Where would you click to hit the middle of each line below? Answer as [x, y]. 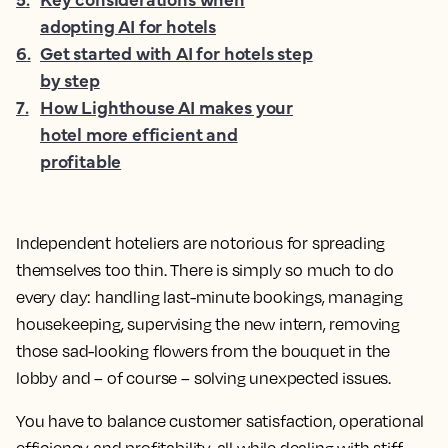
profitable [81, 160]
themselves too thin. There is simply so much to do [205, 270]
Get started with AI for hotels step [176, 52]
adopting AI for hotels [128, 25]
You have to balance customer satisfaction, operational [220, 421]
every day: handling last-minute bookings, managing [210, 297]
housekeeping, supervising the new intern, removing [208, 324]
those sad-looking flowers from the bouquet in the [203, 351]
